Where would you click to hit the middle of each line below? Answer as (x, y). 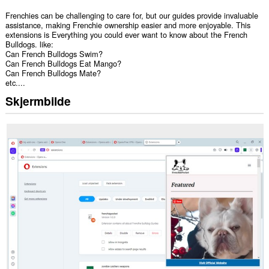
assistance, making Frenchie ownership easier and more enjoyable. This (128, 25)
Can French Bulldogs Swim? (54, 54)
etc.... (15, 83)
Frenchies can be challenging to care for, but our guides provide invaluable (131, 16)
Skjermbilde (38, 101)
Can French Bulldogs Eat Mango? (63, 64)
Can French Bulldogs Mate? (53, 73)
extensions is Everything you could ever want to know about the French (126, 35)
